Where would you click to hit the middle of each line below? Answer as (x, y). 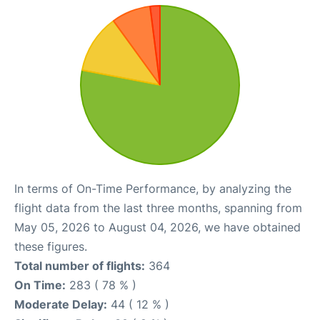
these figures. (51, 246)
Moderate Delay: (61, 304)
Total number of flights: (80, 265)
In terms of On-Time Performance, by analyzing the (153, 188)
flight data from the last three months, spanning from (158, 207)
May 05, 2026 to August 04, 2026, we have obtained (157, 227)
